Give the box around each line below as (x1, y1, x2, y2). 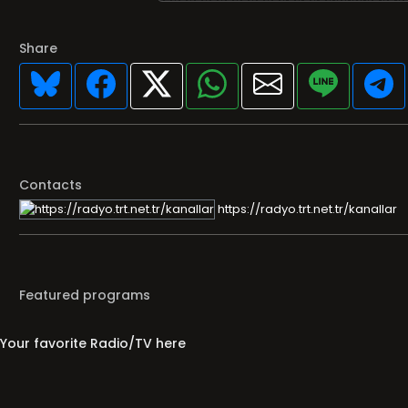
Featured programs (19, 286, 150, 305)
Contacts (19, 176, 82, 195)
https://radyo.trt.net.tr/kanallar (215, 199, 397, 218)
